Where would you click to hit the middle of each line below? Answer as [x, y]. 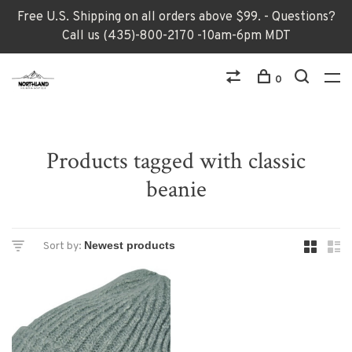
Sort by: [62, 246]
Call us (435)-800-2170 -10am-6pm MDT [176, 36]
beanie [176, 190]
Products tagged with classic [176, 161]
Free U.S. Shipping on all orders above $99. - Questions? [176, 17]
